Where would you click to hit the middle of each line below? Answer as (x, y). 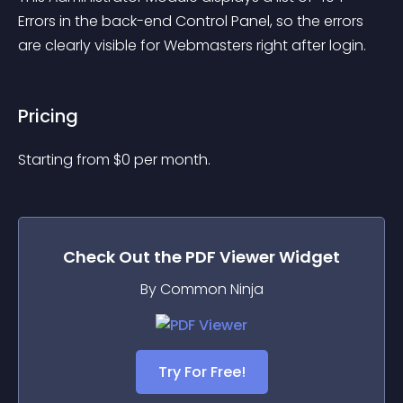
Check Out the (124, 257)
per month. (172, 160)
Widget (308, 257)
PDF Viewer (230, 257)
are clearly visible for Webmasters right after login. (192, 45)
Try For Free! (201, 372)
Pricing (48, 116)
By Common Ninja (201, 289)
